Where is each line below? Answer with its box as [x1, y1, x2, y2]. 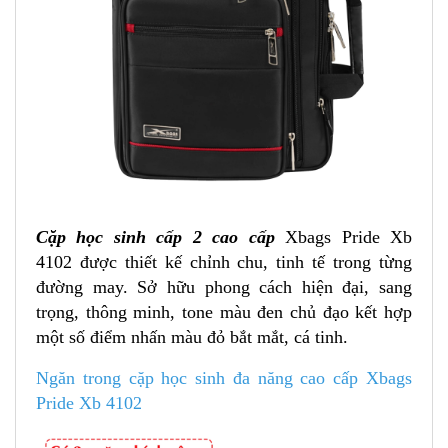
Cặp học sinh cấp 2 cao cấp [36, 226, 286, 247]
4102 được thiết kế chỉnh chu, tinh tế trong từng [36, 251, 412, 272]
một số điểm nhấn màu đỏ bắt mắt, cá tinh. [36, 326, 348, 347]
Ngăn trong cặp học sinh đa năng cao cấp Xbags [36, 367, 412, 388]
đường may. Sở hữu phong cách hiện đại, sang [36, 276, 412, 297]
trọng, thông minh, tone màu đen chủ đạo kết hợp [36, 301, 412, 322]
